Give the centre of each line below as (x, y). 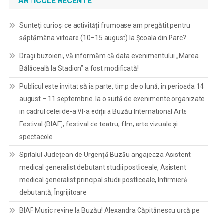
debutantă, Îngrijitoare (53, 192)
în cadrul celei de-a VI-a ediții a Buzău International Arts (103, 111)
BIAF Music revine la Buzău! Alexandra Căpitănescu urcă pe (109, 210)
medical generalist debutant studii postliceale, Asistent (102, 167)
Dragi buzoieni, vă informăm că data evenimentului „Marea (109, 55)
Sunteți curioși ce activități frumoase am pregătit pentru (105, 25)
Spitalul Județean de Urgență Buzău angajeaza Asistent (105, 154)
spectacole (36, 136)
